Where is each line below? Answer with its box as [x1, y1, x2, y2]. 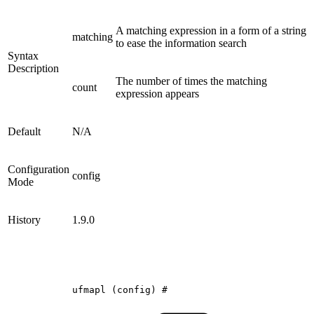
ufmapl [72, 285, 106, 296]
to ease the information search [116, 37, 247, 50]
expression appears [116, 88, 199, 100]
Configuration [8, 163, 69, 176]
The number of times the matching [116, 75, 267, 88]
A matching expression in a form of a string [116, 25, 306, 37]
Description [8, 62, 59, 75]
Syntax [8, 50, 39, 62]
